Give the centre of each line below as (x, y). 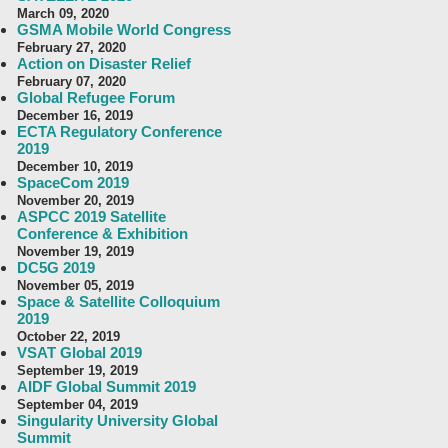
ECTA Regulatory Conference (119, 131)
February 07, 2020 (71, 81)
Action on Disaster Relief (104, 63)
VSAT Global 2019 (79, 352)
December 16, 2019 (75, 115)
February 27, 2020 (71, 47)
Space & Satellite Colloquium (118, 301)
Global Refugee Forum (96, 97)
